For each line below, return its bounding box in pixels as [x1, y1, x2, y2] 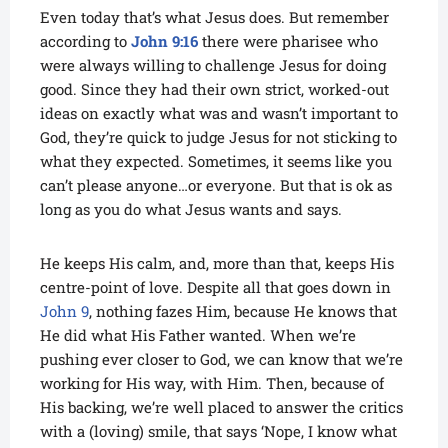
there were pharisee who [198, 31, 378, 52]
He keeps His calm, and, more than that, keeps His [40, 253, 394, 274]
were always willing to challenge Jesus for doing [40, 55, 386, 76]
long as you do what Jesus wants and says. [40, 199, 342, 220]
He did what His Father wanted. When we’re [40, 325, 356, 346]
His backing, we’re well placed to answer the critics [40, 397, 403, 418]
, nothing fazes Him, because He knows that [89, 301, 397, 322]
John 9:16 [131, 31, 198, 52]
